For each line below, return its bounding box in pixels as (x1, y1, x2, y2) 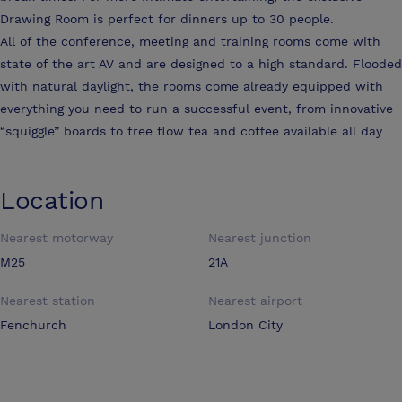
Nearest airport (208, 293, 302, 309)
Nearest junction (208, 231, 311, 246)
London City (208, 318, 283, 333)
